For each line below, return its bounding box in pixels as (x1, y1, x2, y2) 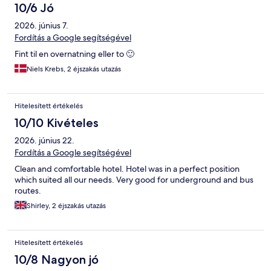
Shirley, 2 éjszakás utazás (27, 201, 106, 211)
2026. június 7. (15, 20, 68, 31)
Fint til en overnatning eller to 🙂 (15, 48, 134, 60)
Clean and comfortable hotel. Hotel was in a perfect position (15, 163, 240, 175)
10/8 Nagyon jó (15, 252, 99, 267)
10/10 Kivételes (15, 116, 99, 131)
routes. (15, 185, 41, 197)
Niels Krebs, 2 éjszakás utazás (27, 64, 121, 74)
